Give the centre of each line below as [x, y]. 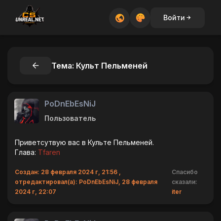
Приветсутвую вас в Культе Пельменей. [85, 142]
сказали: [184, 182]
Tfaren [49, 152]
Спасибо [184, 172]
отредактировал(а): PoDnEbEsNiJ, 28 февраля [86, 182]
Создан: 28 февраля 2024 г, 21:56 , [68, 172]
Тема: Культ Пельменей [99, 66]
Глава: [26, 152]
